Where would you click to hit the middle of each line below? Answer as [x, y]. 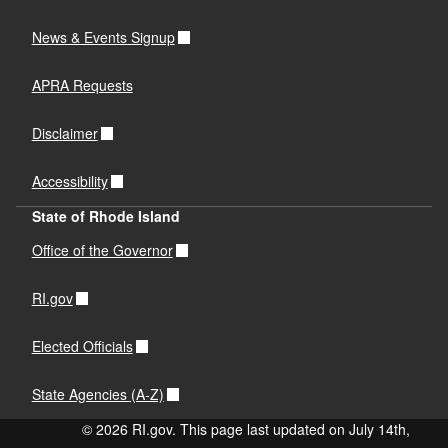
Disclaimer [64, 133]
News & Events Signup [103, 37]
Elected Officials [82, 346]
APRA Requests [82, 85]
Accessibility [69, 181]
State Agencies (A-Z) [97, 394]
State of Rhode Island [105, 215]
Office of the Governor [102, 250]
